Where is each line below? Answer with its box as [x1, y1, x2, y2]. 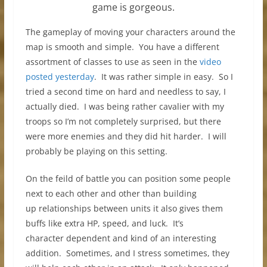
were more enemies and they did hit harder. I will [25, 130, 226, 142]
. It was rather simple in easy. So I [94, 70, 233, 82]
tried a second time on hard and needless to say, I [25, 85, 226, 97]
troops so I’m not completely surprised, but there [25, 115, 221, 127]
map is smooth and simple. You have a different [25, 41, 219, 52]
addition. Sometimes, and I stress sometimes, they [25, 247, 229, 259]
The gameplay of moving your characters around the [25, 26, 235, 38]
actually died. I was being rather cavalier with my [25, 100, 224, 112]
